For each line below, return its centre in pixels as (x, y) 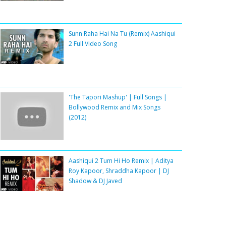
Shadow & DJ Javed (95, 181)
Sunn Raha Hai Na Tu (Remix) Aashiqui (122, 34)
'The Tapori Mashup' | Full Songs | (118, 97)
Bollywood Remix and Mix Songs (115, 107)
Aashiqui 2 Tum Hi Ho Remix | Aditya (121, 161)
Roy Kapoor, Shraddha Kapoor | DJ (119, 171)
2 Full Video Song (93, 44)
